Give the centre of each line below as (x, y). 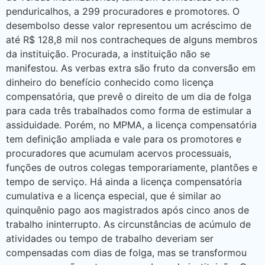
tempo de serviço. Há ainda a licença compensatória (124, 181)
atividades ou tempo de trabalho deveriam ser (110, 238)
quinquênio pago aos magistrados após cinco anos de (127, 210)
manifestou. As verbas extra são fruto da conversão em (131, 68)
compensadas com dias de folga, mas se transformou (126, 252)
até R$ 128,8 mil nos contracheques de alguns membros (132, 39)
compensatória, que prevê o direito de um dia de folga (129, 96)
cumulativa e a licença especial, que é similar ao (114, 195)
